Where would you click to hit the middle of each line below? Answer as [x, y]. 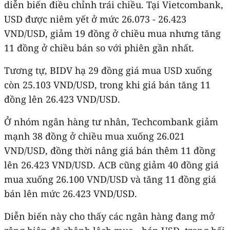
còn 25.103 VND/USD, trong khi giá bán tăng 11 [107, 84]
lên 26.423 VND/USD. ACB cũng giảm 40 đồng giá [111, 165]
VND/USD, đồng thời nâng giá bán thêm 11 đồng [110, 150]
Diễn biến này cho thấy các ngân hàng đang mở [109, 216]
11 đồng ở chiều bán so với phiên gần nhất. [99, 47]
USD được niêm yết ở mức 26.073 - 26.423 [95, 19]
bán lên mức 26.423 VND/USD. [71, 193]
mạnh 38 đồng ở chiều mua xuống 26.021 [94, 136]
